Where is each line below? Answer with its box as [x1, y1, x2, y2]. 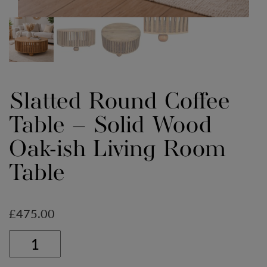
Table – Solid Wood [9, 113, 212, 140]
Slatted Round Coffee [9, 89, 230, 116]
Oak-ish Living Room [9, 136, 226, 164]
